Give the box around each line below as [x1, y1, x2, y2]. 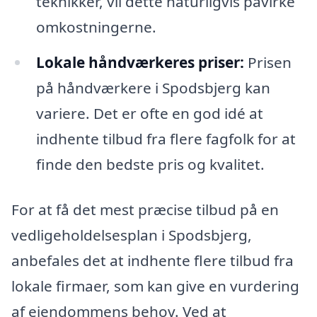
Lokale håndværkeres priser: [35, 52, 244, 73]
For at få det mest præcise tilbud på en [11, 199, 279, 219]
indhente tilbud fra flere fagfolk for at [35, 129, 296, 149]
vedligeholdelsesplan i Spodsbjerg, [11, 224, 252, 245]
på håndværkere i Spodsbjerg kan [35, 78, 270, 98]
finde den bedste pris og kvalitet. [35, 154, 265, 175]
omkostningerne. [35, 17, 156, 38]
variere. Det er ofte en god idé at [35, 103, 263, 124]
